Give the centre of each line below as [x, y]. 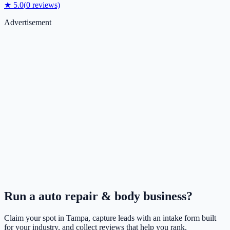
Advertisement [28, 23]
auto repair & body [89, 196]
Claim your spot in [35, 218]
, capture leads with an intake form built [152, 218]
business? [166, 196]
